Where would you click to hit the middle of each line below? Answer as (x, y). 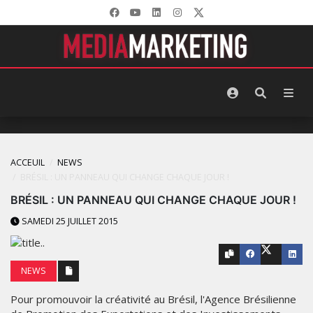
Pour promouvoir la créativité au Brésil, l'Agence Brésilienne (153, 299)
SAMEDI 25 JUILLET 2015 (69, 221)
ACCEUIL (28, 162)
